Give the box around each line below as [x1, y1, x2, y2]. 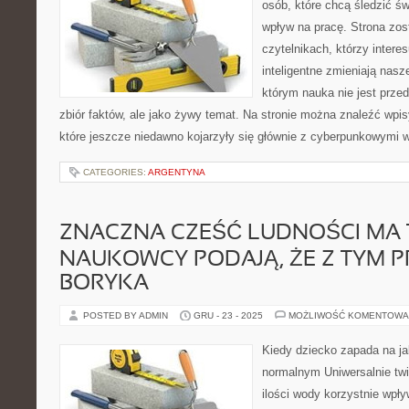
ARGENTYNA [148, 167, 205, 177]
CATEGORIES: [83, 167, 148, 177]
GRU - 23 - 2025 [194, 310, 263, 320]
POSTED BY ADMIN [83, 310, 171, 320]
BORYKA [59, 274, 149, 294]
